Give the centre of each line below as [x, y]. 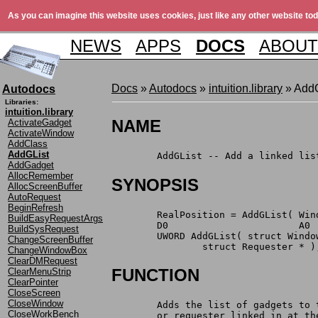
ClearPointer [33, 282]
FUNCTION [155, 275]
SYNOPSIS [155, 185]
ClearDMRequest [43, 261]
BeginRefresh [35, 207]
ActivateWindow [41, 133]
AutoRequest [34, 197]
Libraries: [22, 102]
